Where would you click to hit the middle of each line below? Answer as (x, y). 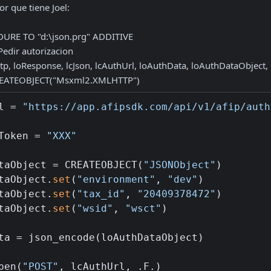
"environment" (116, 179)
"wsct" (143, 208)
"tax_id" (101, 194)
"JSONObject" (180, 165)
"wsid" (95, 208)
